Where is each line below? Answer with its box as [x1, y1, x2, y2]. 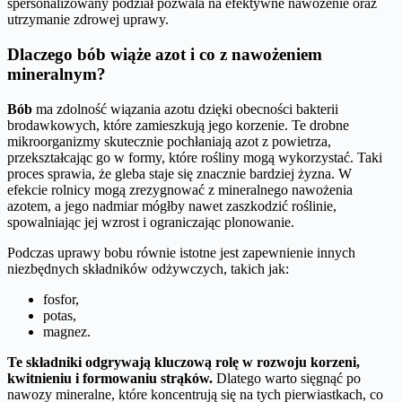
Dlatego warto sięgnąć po [213, 370, 361, 386]
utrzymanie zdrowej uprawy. [7, 12, 169, 28]
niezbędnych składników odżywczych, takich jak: [7, 260, 289, 276]
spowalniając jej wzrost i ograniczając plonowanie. [7, 214, 294, 230]
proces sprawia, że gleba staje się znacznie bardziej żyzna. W [7, 165, 352, 181]
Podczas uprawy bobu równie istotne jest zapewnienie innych [7, 244, 355, 260]
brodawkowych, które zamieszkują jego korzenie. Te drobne [7, 117, 349, 133]
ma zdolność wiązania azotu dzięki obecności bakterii [32, 100, 338, 117]
